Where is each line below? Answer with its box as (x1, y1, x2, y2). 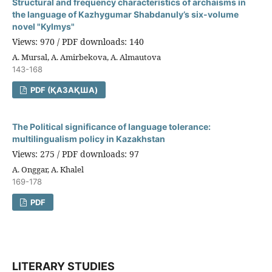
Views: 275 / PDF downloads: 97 (12, 148, 139, 160)
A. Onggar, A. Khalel (12, 163, 84, 175)
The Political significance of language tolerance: (12, 121, 211, 132)
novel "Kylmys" (12, 21, 75, 32)
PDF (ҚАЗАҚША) (29, 84, 98, 95)
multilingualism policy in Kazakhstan (12, 133, 165, 144)
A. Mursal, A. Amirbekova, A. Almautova (12, 51, 161, 63)
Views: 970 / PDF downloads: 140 (12, 35, 144, 47)
